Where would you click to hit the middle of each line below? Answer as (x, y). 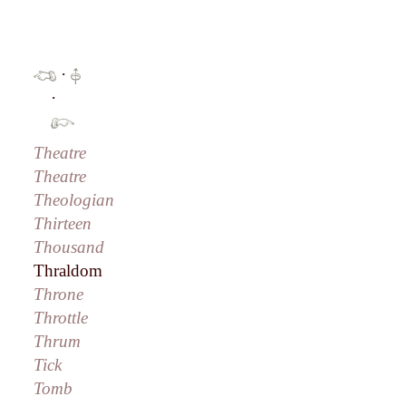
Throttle (61, 318)
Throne (59, 295)
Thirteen (63, 224)
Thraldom (68, 271)
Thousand (69, 247)
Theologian (74, 200)
